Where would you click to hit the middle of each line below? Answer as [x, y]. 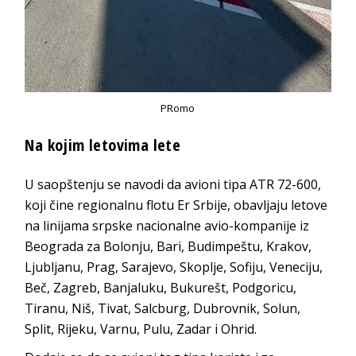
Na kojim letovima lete [103, 145]
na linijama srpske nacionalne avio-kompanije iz [167, 225]
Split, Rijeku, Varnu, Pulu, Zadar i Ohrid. [141, 329]
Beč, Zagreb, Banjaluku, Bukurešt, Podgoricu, [161, 287]
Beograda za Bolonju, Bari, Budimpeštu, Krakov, [168, 246]
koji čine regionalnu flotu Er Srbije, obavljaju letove [176, 205]
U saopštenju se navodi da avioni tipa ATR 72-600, [173, 184]
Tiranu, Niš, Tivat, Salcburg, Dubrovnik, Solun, [163, 308]
